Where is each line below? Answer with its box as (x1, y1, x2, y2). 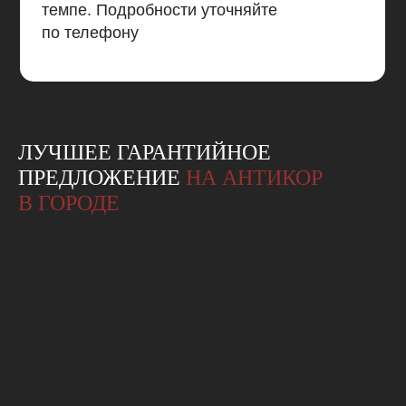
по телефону (42, 24, 139, 43)
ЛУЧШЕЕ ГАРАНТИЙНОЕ (18, 140, 271, 165)
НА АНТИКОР (186, 166, 323, 190)
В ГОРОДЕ (18, 191, 120, 216)
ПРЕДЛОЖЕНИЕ (18, 166, 186, 190)
